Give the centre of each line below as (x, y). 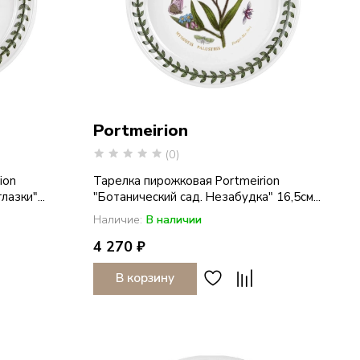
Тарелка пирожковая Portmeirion (186, 181)
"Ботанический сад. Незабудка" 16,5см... (207, 197)
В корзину (145, 278)
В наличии (173, 220)
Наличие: (117, 220)
